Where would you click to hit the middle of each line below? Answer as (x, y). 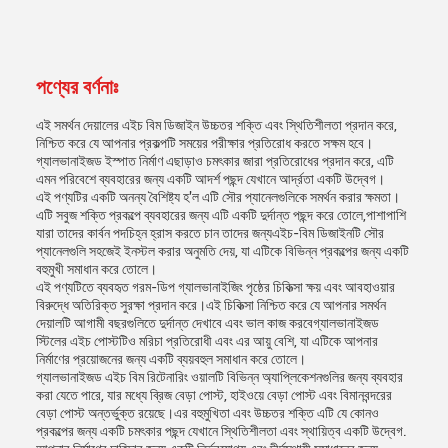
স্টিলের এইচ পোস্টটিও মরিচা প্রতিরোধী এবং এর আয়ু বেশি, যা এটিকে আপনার (207, 341)
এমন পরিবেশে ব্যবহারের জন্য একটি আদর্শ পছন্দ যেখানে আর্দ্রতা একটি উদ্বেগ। (210, 179)
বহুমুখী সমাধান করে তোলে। (96, 269)
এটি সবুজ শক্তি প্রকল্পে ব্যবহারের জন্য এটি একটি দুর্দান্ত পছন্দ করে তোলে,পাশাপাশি (221, 215)
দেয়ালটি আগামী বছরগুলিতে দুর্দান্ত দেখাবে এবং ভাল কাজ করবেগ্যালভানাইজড (207, 323)
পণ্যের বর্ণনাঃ (77, 87)
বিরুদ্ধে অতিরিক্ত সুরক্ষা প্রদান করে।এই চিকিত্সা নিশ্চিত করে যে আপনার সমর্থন (211, 305)
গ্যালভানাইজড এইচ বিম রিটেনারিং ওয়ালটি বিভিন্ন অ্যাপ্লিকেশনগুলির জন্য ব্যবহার (219, 377)
